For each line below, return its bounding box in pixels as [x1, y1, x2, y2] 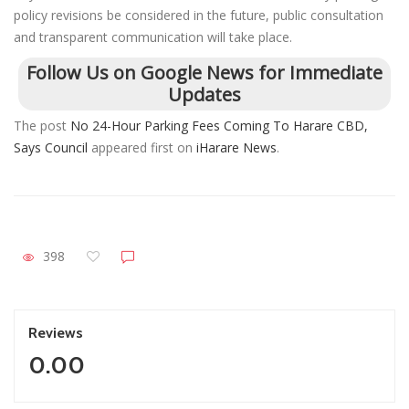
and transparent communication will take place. [14, 27, 292, 46]
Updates [168, 81, 241, 107]
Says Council [14, 138, 88, 156]
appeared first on [88, 138, 196, 156]
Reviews [28, 323, 83, 341]
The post [14, 116, 70, 134]
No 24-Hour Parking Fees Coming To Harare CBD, [70, 116, 368, 134]
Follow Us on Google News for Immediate [26, 59, 383, 85]
